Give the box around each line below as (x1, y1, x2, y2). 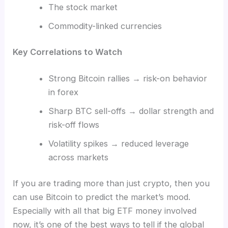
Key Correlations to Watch (13, 47, 123, 58)
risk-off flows (48, 119, 99, 130)
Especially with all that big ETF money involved (13, 206, 197, 216)
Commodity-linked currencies (48, 20, 162, 31)
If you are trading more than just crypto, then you (13, 178, 210, 189)
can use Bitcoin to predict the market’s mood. (13, 192, 191, 203)
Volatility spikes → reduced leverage (48, 138, 189, 149)
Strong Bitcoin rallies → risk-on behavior (48, 73, 207, 83)
